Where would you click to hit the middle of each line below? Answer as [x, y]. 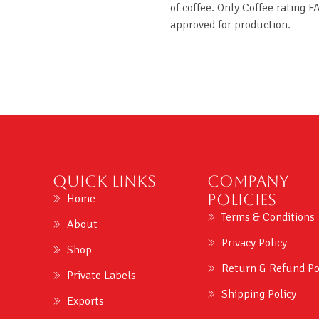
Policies [242, 200]
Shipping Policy [259, 294]
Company [249, 181]
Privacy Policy [255, 243]
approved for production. [230, 25]
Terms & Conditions [268, 218]
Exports [85, 302]
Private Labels [101, 276]
